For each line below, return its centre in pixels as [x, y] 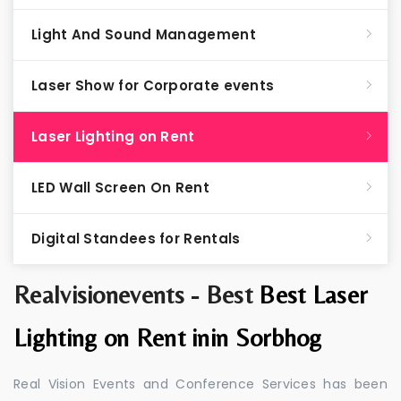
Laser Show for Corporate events [153, 85]
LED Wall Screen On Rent [120, 188]
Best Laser [313, 294]
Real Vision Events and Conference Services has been [200, 384]
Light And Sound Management [144, 34]
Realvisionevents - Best [137, 294]
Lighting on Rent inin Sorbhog [168, 337]
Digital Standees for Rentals [136, 239]
